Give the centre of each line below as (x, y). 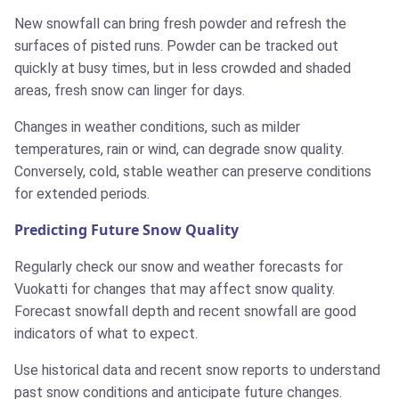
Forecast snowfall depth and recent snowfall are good (185, 312)
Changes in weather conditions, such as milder (157, 127)
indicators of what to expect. (106, 334)
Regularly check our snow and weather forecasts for (179, 267)
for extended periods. (82, 194)
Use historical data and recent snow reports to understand (197, 370)
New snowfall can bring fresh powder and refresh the (180, 24)
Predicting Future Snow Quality (126, 230)
